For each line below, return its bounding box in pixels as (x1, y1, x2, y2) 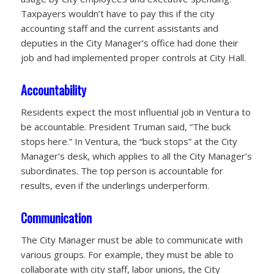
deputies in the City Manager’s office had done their (20, 37, 239, 50)
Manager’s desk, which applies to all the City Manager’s (20, 149, 252, 162)
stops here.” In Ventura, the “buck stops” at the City (20, 135, 237, 147)
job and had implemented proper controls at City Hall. (20, 51, 246, 64)
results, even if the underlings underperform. (20, 179, 209, 191)
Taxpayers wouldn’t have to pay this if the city (20, 7, 215, 20)
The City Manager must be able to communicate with (20, 233, 243, 246)
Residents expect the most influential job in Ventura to (20, 105, 251, 118)
